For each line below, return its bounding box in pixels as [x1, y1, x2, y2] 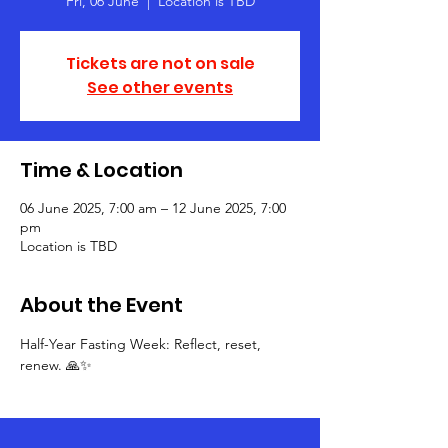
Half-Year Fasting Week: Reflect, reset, [20, 335, 265, 353]
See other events [87, 76, 233, 99]
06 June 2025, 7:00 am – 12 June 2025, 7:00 [20, 199, 286, 217]
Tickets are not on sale [65, 52, 255, 75]
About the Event [20, 291, 183, 319]
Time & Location [20, 156, 183, 184]
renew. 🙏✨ [20, 356, 92, 374]
